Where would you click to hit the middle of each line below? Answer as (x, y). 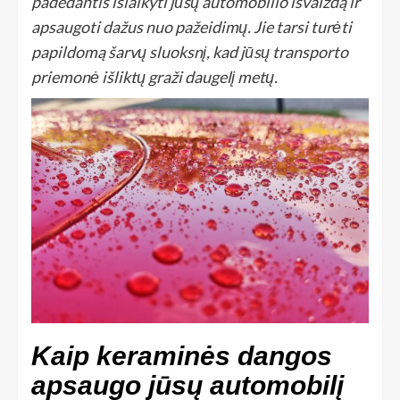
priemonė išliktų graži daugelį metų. (154, 77)
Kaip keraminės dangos (182, 355)
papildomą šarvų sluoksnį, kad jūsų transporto (190, 52)
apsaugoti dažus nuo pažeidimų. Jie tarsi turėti (192, 27)
